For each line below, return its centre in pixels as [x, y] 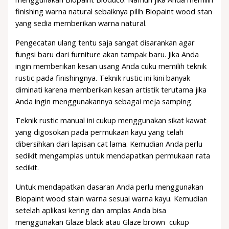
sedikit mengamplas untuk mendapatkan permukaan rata [113, 156]
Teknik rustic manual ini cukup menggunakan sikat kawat [111, 120]
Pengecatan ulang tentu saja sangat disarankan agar [105, 42]
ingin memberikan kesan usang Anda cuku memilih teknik [111, 66]
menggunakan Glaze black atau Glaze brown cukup [102, 222]
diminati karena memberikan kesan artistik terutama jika [111, 89]
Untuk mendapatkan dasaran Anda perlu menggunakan [110, 186]
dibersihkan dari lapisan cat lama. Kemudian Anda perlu [109, 144]
